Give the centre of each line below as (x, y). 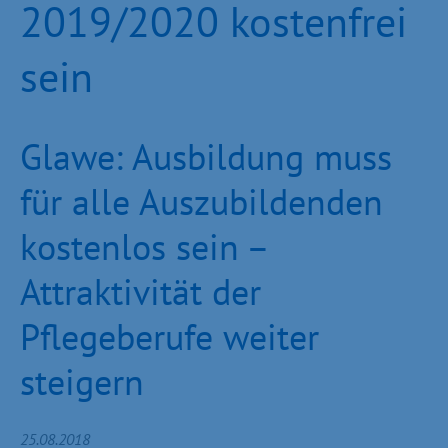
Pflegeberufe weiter (169, 336)
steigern (82, 381)
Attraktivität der (140, 291)
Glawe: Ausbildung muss (206, 156)
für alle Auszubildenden (201, 201)
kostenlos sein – (143, 246)
